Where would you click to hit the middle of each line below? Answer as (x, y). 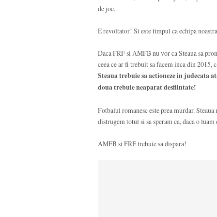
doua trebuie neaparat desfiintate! (147, 87)
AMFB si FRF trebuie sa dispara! (142, 144)
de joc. (107, 8)
